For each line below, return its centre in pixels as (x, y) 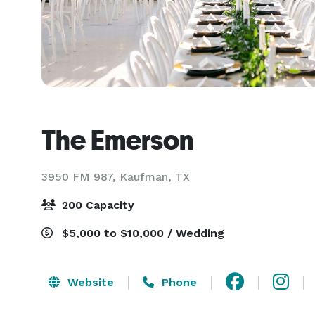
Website (89, 282)
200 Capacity (96, 205)
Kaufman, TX (155, 177)
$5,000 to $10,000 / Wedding (141, 233)
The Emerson (117, 140)
